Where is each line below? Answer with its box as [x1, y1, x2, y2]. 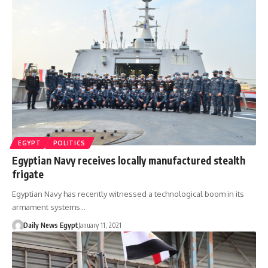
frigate [12, 167, 46, 181]
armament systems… [12, 202, 86, 212]
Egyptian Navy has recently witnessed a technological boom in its [12, 189, 244, 199]
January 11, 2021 [78, 221, 121, 230]
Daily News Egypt [23, 221, 78, 230]
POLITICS [53, 139, 86, 147]
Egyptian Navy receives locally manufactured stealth [12, 154, 245, 167]
